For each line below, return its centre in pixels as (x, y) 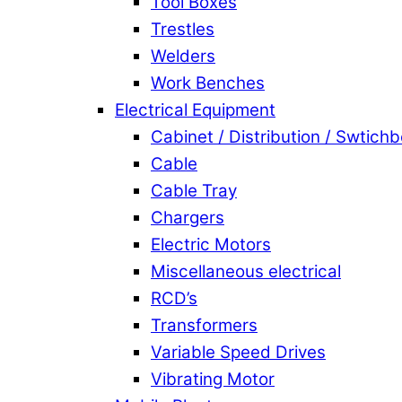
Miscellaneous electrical (246, 271)
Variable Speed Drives (238, 352)
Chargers (188, 217)
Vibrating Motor (213, 379)
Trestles (183, 29)
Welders (183, 56)
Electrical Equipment (195, 109)
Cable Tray (194, 190)
